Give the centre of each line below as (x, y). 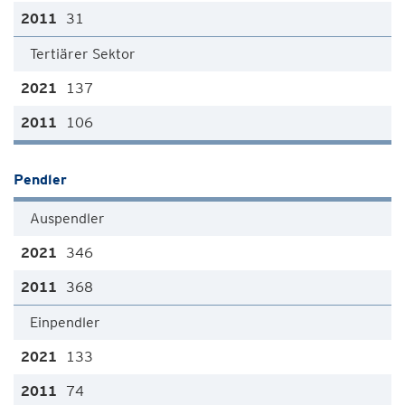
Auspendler (67, 218)
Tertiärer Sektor (83, 54)
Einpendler (65, 322)
